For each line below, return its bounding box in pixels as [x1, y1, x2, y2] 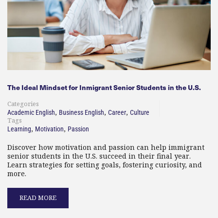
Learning [7, 125, 31, 133]
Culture [130, 108, 149, 116]
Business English [59, 108, 104, 116]
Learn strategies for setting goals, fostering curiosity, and [7, 160, 202, 170]
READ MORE [19, 193, 56, 202]
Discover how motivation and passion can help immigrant [7, 142, 204, 152]
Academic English [7, 108, 55, 116]
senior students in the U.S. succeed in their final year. [7, 151, 191, 161]
